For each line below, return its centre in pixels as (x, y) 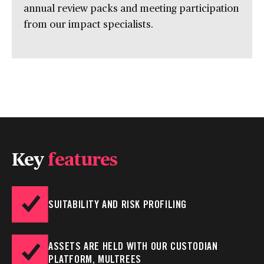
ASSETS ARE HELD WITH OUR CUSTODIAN (133, 246)
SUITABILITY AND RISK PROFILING (118, 204)
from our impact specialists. (88, 23)
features (83, 158)
